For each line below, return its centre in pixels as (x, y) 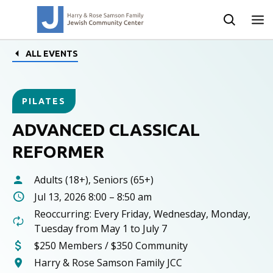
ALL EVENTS (52, 54)
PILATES (44, 101)
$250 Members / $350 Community (111, 246)
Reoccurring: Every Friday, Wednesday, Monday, (142, 214)
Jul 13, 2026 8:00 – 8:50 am (93, 197)
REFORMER (58, 151)
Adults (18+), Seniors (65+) (94, 180)
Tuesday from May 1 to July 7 (101, 229)
